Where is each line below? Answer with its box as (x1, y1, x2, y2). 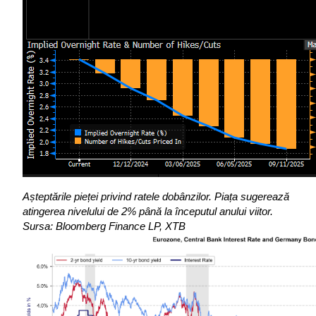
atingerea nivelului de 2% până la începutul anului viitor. (23, 206, 273, 218)
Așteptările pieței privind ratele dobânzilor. (23, 191, 212, 203)
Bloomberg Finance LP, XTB (56, 221, 186, 233)
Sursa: (23, 221, 53, 233)
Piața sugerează (214, 191, 289, 203)
